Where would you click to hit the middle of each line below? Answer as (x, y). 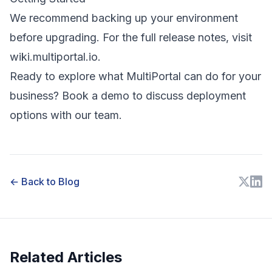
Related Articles (66, 257)
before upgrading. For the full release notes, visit (131, 37)
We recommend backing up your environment (124, 18)
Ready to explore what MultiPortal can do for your (135, 76)
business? (36, 95)
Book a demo (96, 95)
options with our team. (66, 115)
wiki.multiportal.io (54, 56)
